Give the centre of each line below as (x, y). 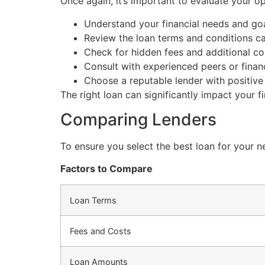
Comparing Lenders (138, 119)
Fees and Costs (101, 231)
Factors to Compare (106, 169)
